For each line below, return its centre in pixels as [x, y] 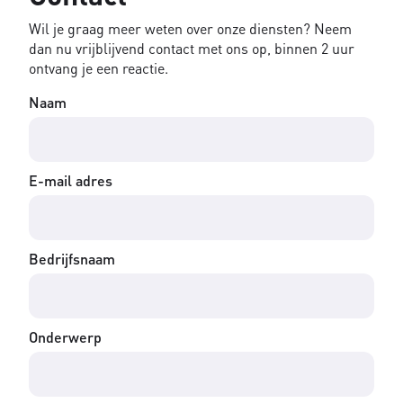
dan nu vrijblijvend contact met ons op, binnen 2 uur [192, 49]
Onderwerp [65, 337]
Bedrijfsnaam [72, 259]
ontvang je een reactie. [99, 68]
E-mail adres [71, 181]
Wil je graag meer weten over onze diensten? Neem [190, 29]
